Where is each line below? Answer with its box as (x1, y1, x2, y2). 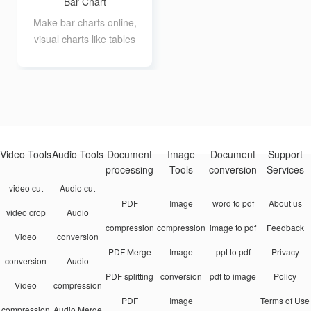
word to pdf (212, 197, 254, 209)
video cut (8, 182, 43, 194)
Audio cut (60, 182, 96, 194)
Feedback (266, 221, 304, 233)
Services (266, 162, 304, 176)
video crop (6, 206, 46, 218)
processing (106, 162, 154, 176)
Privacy (271, 246, 299, 258)
